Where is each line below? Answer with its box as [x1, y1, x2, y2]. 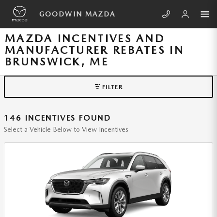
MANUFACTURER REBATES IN [5, 44, 184, 56]
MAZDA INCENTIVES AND [5, 32, 165, 45]
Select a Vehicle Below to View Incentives [4, 125, 128, 134]
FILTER [102, 83, 123, 91]
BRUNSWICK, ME [5, 55, 108, 68]
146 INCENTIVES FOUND [4, 113, 111, 123]
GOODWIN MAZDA [39, 10, 116, 18]
